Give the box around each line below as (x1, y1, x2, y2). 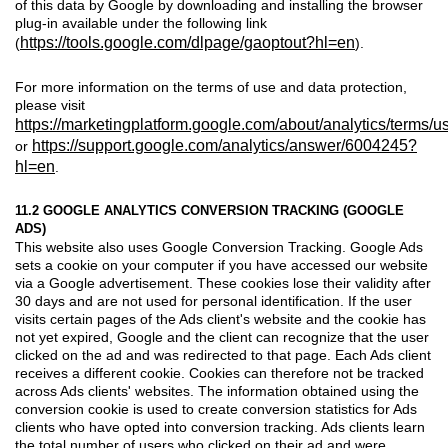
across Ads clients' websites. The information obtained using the (15, 382, 419, 399)
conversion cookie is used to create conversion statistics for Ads (15, 400, 417, 417)
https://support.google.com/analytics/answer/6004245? (32, 136, 417, 154)
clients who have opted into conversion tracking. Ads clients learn (15, 418, 425, 435)
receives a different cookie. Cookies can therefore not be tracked (15, 364, 424, 381)
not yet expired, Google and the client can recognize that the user (15, 328, 429, 345)
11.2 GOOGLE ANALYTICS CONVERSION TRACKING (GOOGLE (15, 202, 404, 218)
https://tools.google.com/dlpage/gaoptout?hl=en (20, 33, 355, 51)
